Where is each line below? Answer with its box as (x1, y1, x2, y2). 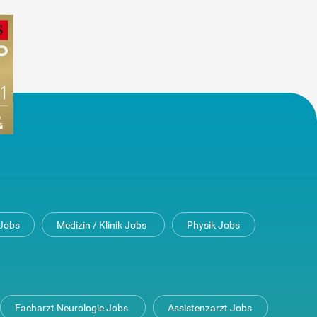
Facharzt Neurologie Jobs (15, 302, 128, 314)
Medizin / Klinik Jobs (56, 219, 146, 231)
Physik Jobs (186, 219, 240, 231)
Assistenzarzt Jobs (168, 302, 252, 314)
